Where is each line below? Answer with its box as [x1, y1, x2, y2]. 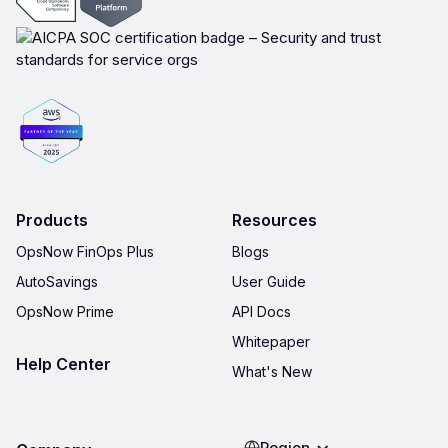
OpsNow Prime [16, 303, 114, 321]
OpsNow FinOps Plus [16, 243, 154, 261]
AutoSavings [16, 273, 98, 291]
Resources [232, 210, 317, 231]
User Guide [232, 273, 306, 291]
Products [16, 210, 88, 231]
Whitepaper [232, 333, 310, 351]
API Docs [232, 303, 291, 321]
